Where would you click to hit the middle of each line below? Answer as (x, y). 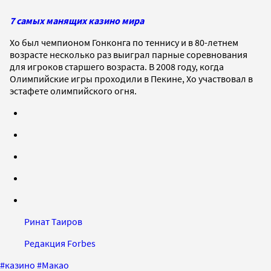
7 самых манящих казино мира (77, 20)
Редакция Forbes (60, 243)
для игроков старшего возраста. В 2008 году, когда (117, 66)
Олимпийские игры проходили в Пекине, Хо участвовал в (131, 78)
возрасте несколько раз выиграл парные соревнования (129, 54)
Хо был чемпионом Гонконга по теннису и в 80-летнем (124, 42)
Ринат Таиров (53, 221)
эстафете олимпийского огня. (73, 90)
